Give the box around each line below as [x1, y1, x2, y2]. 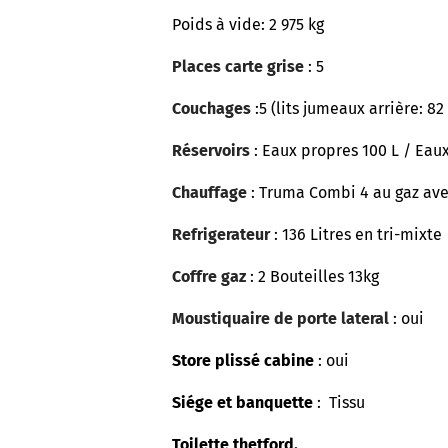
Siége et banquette [172, 393, 313, 412]
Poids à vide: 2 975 [172, 15, 304, 34]
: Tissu [313, 393, 369, 412]
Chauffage [172, 183, 247, 202]
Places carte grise [172, 57, 304, 76]
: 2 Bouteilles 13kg [250, 267, 379, 286]
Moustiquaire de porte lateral [172, 309, 389, 328]
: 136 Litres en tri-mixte [274, 225, 442, 244]
